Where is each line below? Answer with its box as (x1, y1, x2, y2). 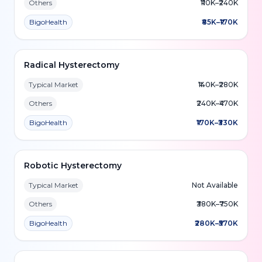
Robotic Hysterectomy (24, 160, 122, 171)
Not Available (192, 181, 238, 189)
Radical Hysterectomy (24, 60, 119, 70)
